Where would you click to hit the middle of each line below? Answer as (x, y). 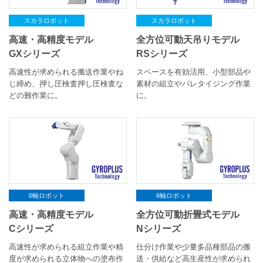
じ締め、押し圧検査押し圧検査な (66, 84)
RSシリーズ (162, 54)
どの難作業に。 (36, 96)
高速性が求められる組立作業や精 (66, 247)
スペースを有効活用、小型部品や (194, 72)
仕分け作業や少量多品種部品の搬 (194, 247)
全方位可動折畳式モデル (188, 215)
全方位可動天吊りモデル (188, 40)
